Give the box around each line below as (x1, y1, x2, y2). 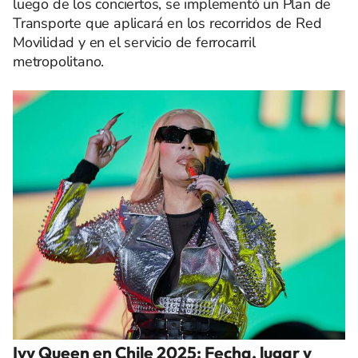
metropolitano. (13, 52, 105, 71)
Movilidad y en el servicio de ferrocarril (13, 33, 256, 52)
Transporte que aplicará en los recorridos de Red (13, 14, 322, 33)
